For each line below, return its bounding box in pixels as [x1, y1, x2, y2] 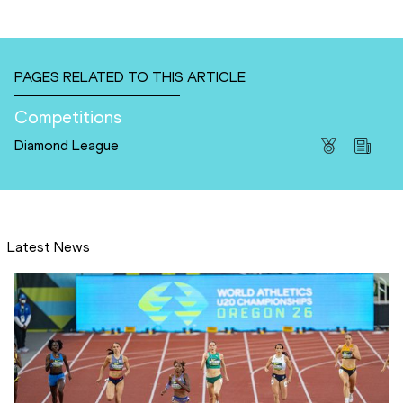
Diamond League [14, 137, 119, 155]
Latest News [7, 238, 90, 256]
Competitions [14, 106, 121, 129]
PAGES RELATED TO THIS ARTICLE [14, 68, 246, 86]
